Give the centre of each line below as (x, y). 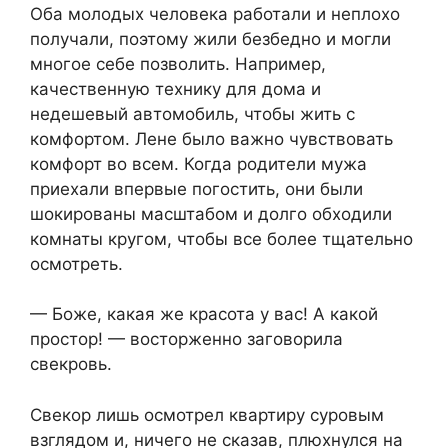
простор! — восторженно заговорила (186, 339)
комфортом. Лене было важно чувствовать (211, 138)
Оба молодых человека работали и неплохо (215, 13)
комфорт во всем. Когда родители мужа (198, 163)
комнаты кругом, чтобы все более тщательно (221, 238)
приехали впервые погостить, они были (196, 188)
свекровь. (71, 364)
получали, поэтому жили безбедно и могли (210, 38)
